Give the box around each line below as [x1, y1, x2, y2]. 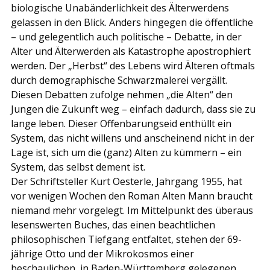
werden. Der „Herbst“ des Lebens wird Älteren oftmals [11, 58, 257, 72]
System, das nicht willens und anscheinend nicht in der [11, 131, 257, 145]
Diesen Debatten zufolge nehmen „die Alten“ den [11, 87, 235, 101]
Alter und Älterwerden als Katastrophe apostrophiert [11, 44, 253, 58]
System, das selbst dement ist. [11, 160, 145, 174]
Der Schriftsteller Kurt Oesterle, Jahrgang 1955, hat [11, 174, 245, 188]
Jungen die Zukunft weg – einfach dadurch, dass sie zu [11, 102, 258, 116]
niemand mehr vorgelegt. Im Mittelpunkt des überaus [11, 203, 256, 217]
